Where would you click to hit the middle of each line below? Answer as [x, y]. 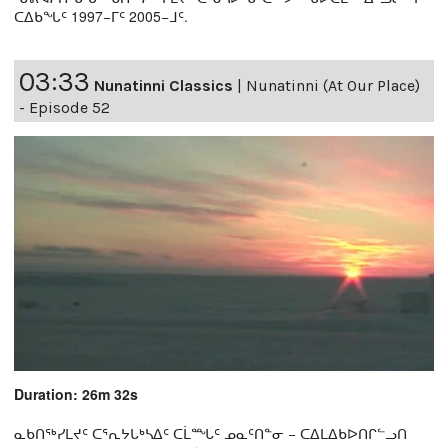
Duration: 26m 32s [76, 394]
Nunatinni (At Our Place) [333, 86]
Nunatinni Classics [163, 86]
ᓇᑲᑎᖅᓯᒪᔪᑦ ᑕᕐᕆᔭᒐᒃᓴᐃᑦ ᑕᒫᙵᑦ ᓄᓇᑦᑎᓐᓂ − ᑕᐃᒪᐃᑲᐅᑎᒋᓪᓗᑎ [210, 433]
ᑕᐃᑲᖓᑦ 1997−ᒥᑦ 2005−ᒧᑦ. [101, 16]
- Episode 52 [64, 108]
